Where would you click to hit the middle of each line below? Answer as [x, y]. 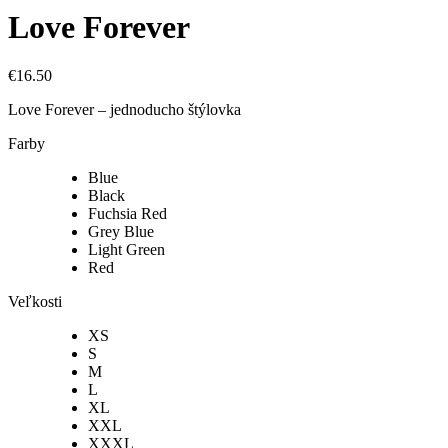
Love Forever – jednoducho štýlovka [124, 110]
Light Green [126, 250]
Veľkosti [35, 302]
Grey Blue [121, 232]
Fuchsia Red [127, 214]
